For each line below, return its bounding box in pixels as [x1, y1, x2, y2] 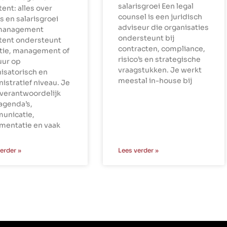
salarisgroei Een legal [118, 1, 194, 11]
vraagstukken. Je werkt [118, 65, 202, 74]
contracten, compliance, [118, 44, 205, 53]
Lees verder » [118, 146, 159, 154]
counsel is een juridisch [118, 12, 202, 21]
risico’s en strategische [118, 54, 201, 64]
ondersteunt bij [118, 33, 174, 43]
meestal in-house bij [118, 75, 192, 85]
